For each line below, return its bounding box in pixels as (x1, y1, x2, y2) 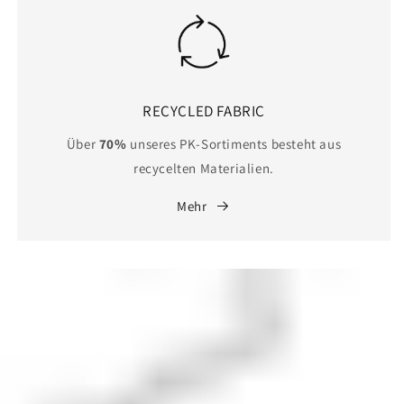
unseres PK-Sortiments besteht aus (126, 134, 342, 152)
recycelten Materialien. (133, 159, 274, 177)
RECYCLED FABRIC (142, 100, 265, 121)
